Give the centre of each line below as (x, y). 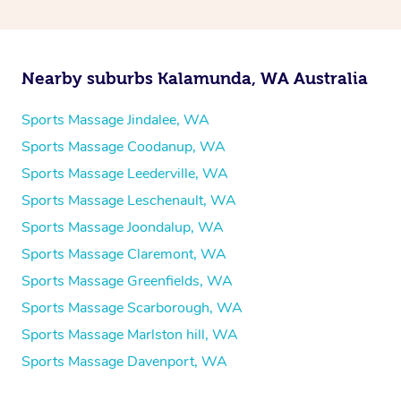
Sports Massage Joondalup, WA (123, 227)
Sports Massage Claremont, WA (124, 254)
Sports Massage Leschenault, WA (129, 200)
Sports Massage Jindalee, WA (115, 119)
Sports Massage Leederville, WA (125, 173)
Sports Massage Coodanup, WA (124, 146)
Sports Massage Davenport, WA (124, 361)
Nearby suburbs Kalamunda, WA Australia (195, 78)
